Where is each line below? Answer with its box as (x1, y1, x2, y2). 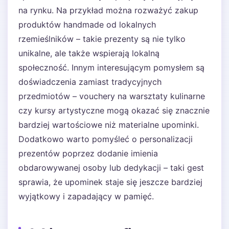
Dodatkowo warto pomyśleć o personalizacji (18, 134, 193, 144)
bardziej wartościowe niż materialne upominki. (18, 120, 199, 130)
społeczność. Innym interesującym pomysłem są (18, 62, 204, 73)
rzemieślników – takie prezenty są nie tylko (18, 34, 186, 44)
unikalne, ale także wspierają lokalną (18, 48, 159, 58)
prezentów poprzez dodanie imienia (18, 148, 158, 158)
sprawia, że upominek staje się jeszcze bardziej (18, 177, 202, 187)
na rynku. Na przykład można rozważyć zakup (18, 5, 198, 15)
